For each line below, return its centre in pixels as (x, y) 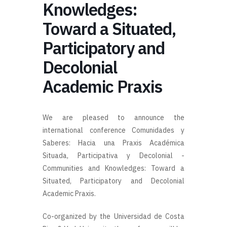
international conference (87, 130)
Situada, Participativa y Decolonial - (113, 155)
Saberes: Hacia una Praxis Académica (113, 143)
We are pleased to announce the (113, 117)
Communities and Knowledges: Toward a (113, 168)
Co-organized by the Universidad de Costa (113, 216)
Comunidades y (158, 130)
